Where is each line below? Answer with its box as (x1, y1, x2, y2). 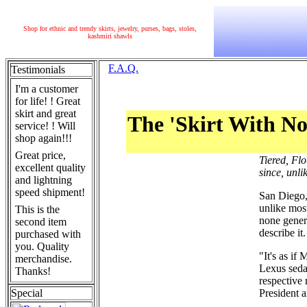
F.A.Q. (108, 62, 138, 74)
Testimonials (11, 64, 65, 75)
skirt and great (15, 108, 76, 119)
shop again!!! (15, 132, 72, 144)
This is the (15, 204, 60, 215)
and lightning (15, 174, 72, 186)
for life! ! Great (15, 95, 80, 107)
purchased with (15, 228, 81, 240)
